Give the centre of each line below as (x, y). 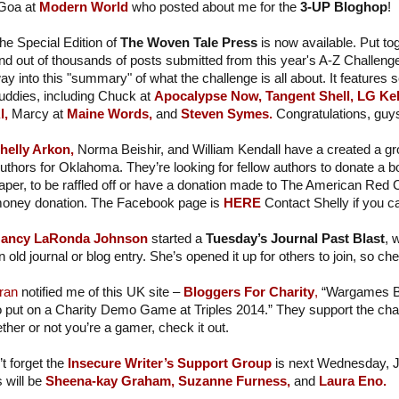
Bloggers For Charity (248, 293)
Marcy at (39, 114)
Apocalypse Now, (208, 97)
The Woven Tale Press (188, 43)
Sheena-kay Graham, (110, 382)
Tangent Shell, (309, 97)
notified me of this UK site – (100, 293)
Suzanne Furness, (234, 382)
